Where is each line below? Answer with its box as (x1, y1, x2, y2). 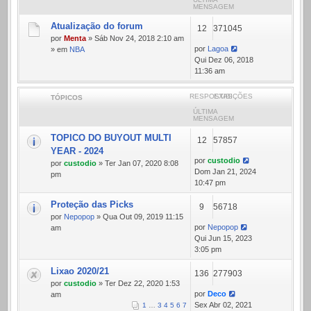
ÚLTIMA (193, 108, 217, 116)
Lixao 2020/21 (51, 266, 109, 277)
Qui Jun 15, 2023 (194, 234, 252, 243)
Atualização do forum (51, 21, 143, 32)
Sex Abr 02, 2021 (194, 301, 252, 310)
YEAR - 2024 (51, 146, 103, 157)
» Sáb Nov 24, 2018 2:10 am (86, 34, 184, 43)
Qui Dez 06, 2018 (194, 56, 253, 65)
